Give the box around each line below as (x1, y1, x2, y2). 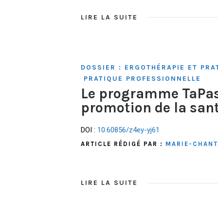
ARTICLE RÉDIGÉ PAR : (81, 140, 165, 148)
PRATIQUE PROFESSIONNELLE (84, 74, 201, 83)
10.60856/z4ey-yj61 (97, 126, 160, 135)
